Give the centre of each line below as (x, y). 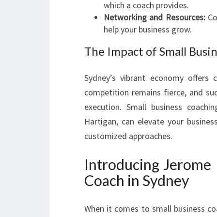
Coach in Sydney (137, 180)
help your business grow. (148, 29)
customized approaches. (128, 136)
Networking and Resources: (155, 17)
